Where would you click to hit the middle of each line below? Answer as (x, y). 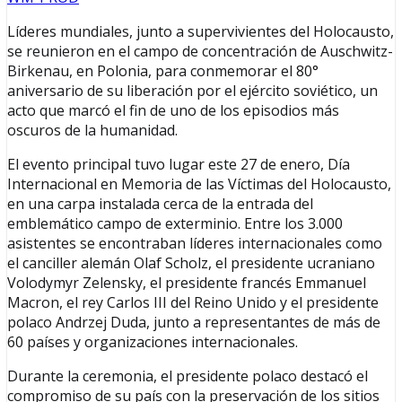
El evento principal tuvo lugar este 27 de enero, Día (179, 165)
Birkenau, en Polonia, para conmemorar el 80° (163, 71)
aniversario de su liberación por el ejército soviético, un (192, 91)
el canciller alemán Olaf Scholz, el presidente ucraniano (191, 263)
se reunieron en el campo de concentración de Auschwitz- (200, 52)
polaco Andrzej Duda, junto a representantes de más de (194, 323)
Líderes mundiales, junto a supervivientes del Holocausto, (201, 32)
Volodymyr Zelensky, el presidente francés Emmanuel (187, 283)
